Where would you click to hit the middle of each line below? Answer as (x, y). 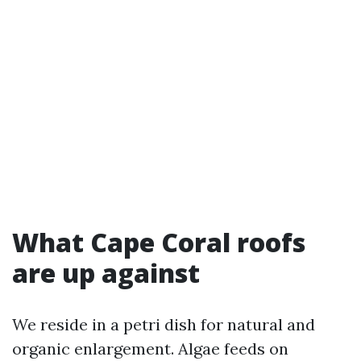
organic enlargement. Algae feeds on (150, 349)
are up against (106, 273)
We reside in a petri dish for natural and (164, 324)
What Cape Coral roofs (159, 242)
